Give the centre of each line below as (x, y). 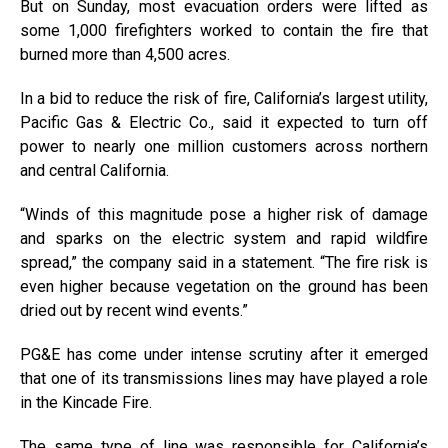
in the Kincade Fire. (86, 402)
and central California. (94, 170)
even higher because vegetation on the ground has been (224, 286)
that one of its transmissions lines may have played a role (224, 378)
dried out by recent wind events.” (134, 310)
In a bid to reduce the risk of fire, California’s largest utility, (224, 98)
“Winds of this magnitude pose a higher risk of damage (224, 214)
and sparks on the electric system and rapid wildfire (224, 238)
